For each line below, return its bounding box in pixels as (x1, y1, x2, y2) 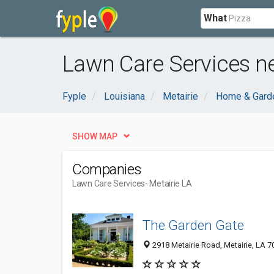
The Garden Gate (143, 217, 244, 234)
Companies (72, 161, 142, 178)
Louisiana (104, 91, 145, 102)
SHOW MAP (72, 131, 117, 141)
